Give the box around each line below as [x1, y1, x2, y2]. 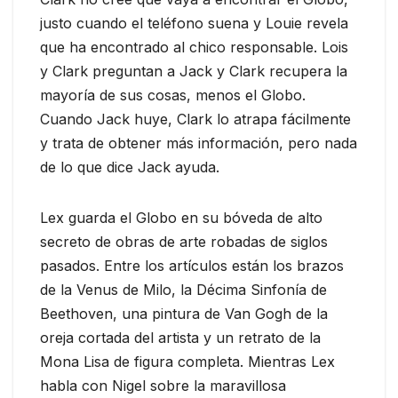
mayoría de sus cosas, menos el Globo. [40, 86, 306, 105]
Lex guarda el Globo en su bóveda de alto [40, 209, 322, 227]
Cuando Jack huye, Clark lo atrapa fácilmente [40, 110, 351, 129]
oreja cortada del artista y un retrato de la [40, 329, 321, 347]
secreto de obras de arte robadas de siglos [40, 233, 328, 251]
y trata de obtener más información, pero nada [40, 134, 357, 153]
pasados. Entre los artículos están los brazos [40, 257, 344, 275]
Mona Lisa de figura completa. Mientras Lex [40, 353, 335, 371]
